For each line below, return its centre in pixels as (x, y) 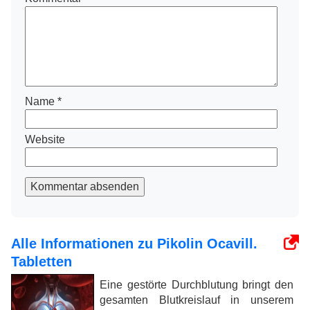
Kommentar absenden (85, 187)
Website (45, 140)
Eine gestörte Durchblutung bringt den (197, 285)
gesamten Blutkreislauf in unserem (197, 300)
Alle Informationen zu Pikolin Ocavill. (134, 244)
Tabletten (42, 262)
